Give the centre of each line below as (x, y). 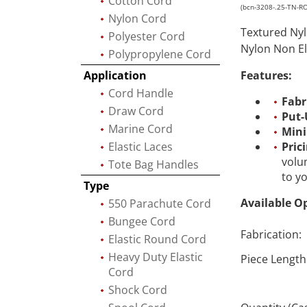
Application (115, 75)
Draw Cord (136, 111)
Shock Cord (138, 290)
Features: (266, 75)
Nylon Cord (137, 19)
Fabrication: (271, 234)
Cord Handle (141, 93)
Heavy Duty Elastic (156, 257)
